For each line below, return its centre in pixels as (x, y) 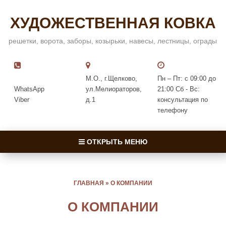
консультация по (183, 100)
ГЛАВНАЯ (89, 183)
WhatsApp (30, 89)
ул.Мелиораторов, (114, 89)
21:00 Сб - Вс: (179, 89)
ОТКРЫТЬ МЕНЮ (116, 142)
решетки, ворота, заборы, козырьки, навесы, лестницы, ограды (113, 41)
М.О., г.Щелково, (112, 78)
